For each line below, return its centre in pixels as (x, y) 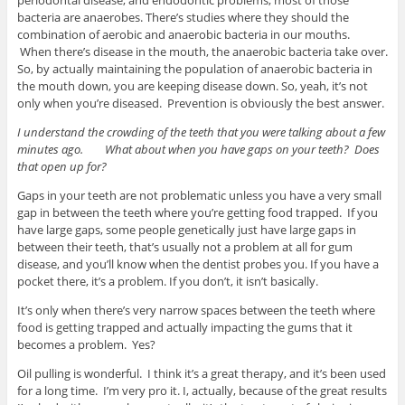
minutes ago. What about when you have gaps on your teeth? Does (198, 149)
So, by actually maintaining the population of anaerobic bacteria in (194, 68)
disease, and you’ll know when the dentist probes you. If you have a (198, 264)
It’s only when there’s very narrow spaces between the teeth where (196, 310)
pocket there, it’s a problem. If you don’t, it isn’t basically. (167, 281)
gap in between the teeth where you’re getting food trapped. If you (197, 212)
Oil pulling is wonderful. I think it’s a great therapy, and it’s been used (201, 373)
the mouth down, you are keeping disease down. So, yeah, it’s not (192, 85)
